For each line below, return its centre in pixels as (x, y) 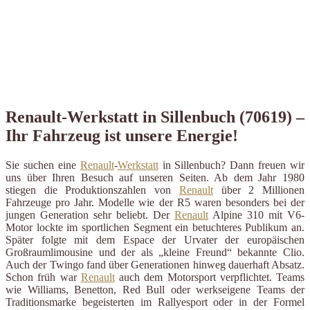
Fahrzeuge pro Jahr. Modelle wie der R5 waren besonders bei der (155, 202)
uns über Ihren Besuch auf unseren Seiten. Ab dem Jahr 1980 (155, 177)
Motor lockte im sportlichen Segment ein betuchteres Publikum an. (155, 227)
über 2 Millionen (259, 190)
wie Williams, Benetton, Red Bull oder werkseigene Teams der (155, 289)
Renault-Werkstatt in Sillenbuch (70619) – (155, 117)
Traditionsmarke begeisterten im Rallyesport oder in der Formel (155, 302)
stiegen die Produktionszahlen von (92, 190)
